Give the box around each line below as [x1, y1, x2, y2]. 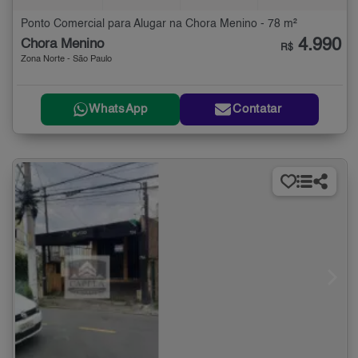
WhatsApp [89, 103, 148, 116]
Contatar [233, 103, 282, 116]
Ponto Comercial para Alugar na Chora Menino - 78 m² [21, 18, 297, 30]
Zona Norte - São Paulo [21, 55, 112, 65]
